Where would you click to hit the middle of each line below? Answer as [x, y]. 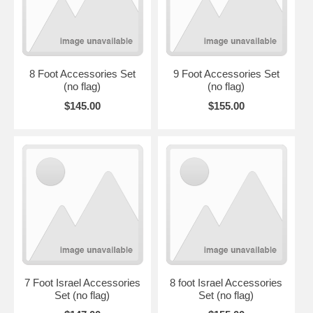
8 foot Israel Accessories [226, 282]
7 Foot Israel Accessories [82, 282]
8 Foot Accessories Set [82, 73]
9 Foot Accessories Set [226, 73]
